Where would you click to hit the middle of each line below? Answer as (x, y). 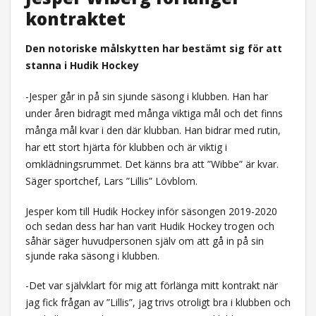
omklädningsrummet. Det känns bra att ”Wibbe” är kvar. (152, 164)
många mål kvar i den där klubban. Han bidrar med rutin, (153, 130)
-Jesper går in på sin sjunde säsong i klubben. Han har (146, 96)
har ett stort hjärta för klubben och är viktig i (126, 147)
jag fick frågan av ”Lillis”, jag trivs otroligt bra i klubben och (158, 302)
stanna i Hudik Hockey (82, 65)
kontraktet (75, 18)
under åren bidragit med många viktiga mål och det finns (154, 113)
